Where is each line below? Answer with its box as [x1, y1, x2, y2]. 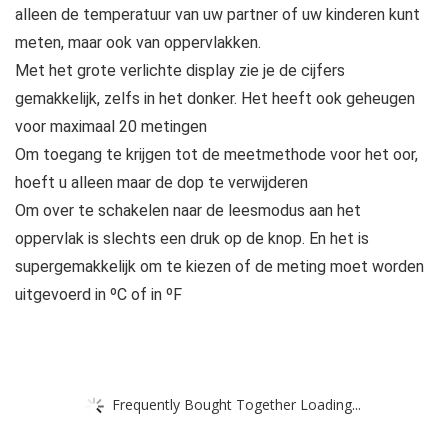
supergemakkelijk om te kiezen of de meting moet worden [15, 257, 424, 277]
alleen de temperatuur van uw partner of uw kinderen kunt [15, 5, 420, 25]
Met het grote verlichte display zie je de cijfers [15, 61, 345, 81]
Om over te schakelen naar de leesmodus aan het [15, 201, 361, 221]
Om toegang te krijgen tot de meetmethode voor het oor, [15, 145, 418, 165]
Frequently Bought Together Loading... [112, 394, 361, 414]
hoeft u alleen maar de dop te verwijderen [15, 173, 308, 193]
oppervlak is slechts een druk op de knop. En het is [15, 229, 369, 249]
